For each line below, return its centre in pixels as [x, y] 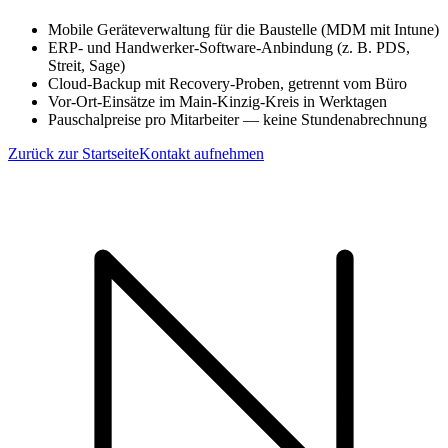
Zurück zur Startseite [73, 153]
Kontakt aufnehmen [201, 153]
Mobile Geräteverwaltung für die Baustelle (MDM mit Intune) [243, 29]
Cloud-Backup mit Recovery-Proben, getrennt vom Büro [227, 83]
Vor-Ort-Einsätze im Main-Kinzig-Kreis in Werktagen [217, 101]
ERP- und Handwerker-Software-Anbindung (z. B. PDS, [229, 47]
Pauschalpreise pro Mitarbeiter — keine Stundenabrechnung [237, 119]
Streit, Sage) [86, 65]
